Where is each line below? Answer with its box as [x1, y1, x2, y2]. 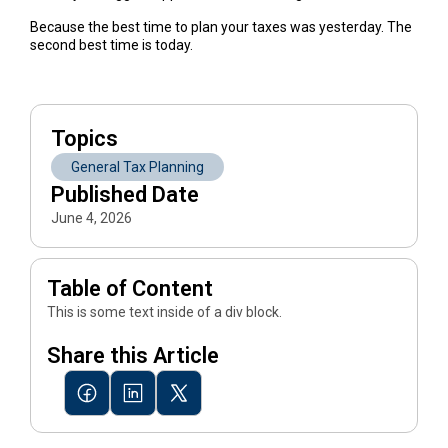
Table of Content [46, 275, 213, 301]
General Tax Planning [70, 158, 204, 175]
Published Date [50, 181, 199, 207]
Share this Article [46, 342, 219, 368]
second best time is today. [29, 36, 193, 53]
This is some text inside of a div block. [46, 303, 282, 320]
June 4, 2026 [50, 209, 132, 226]
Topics [50, 125, 118, 151]
